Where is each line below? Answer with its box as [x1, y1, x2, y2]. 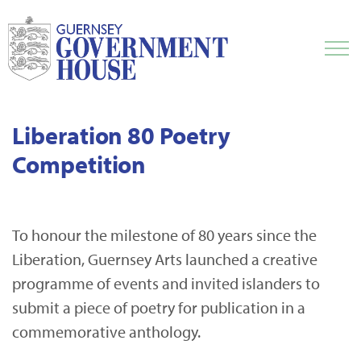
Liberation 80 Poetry [12, 120, 230, 151]
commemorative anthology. [12, 322, 201, 342]
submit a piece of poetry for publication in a [12, 297, 306, 317]
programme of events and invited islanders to [12, 273, 321, 293]
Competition [12, 149, 147, 180]
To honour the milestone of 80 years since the [12, 225, 317, 245]
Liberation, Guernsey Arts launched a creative [12, 249, 318, 269]
